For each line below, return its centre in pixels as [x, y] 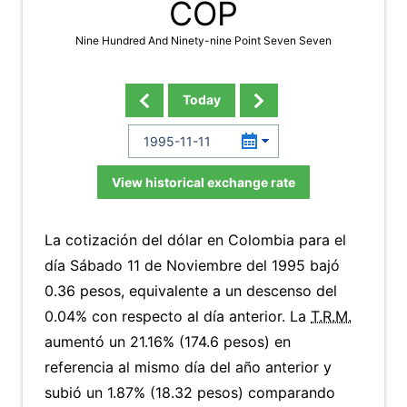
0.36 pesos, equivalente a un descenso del [191, 291]
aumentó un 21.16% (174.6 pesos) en [168, 342]
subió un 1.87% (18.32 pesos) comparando [190, 392]
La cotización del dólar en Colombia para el [195, 240]
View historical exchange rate [203, 182]
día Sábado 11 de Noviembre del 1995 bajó [192, 265]
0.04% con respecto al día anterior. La [178, 316]
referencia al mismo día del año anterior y [188, 367]
